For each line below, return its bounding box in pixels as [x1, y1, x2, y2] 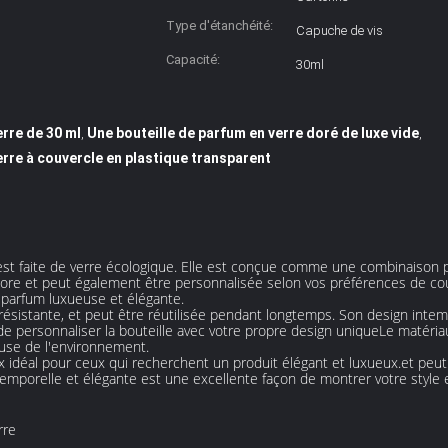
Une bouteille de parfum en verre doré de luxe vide [87, 125, 420, 141]
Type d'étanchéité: [166, 18, 273, 33]
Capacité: [166, 52, 220, 67]
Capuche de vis [296, 23, 383, 38]
